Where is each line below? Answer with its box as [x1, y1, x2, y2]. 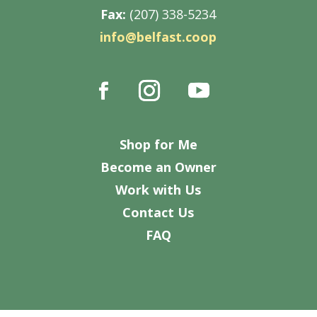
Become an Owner [100, 158, 217, 175]
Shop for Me [119, 135, 197, 153]
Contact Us [122, 203, 195, 221]
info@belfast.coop [100, 28, 217, 45]
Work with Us [115, 180, 202, 198]
